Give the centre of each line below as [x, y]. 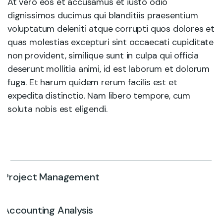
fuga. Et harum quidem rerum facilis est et [92, 82]
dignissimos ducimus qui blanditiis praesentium [103, 15]
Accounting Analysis [48, 210]
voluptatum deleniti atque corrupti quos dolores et [111, 28]
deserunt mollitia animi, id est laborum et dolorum [109, 69]
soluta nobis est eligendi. [57, 109]
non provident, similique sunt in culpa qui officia [103, 55]
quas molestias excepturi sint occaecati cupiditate [111, 42]
